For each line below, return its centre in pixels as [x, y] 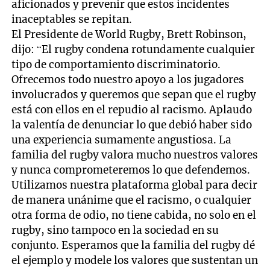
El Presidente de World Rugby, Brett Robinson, [129, 35]
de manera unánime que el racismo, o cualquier [132, 200]
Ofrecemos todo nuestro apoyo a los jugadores [128, 80]
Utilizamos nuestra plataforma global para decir [135, 185]
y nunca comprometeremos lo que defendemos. [131, 170]
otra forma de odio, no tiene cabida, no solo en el [134, 215]
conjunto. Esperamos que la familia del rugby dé [133, 246]
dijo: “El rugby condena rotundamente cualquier [133, 50]
